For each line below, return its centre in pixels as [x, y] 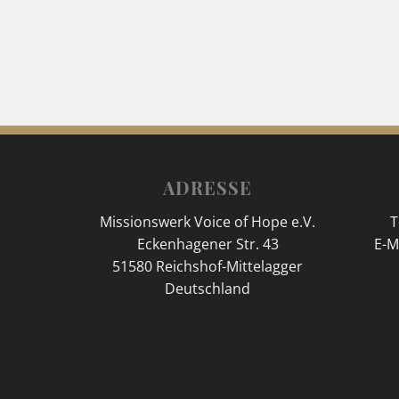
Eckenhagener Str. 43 [208, 244]
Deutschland [208, 288]
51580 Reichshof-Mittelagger [208, 266]
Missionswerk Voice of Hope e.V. [208, 221]
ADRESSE [208, 187]
